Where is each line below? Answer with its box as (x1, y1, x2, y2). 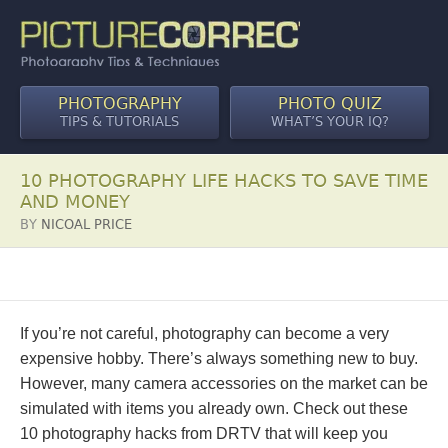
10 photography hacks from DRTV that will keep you (20, 425, 388, 442)
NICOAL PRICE (41, 217, 132, 232)
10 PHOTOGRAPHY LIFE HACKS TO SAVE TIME (20, 170, 428, 191)
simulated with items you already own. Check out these (20, 400, 408, 417)
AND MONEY (20, 191, 130, 212)
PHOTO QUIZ (278, 95, 383, 113)
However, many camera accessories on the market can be (20, 375, 428, 392)
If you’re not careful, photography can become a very (20, 325, 389, 342)
